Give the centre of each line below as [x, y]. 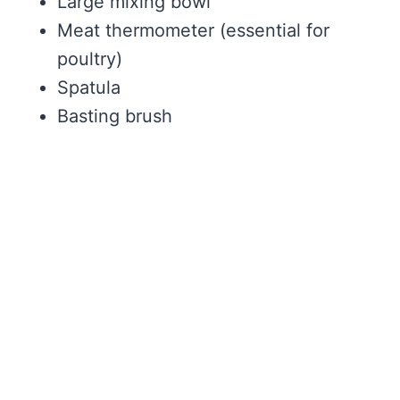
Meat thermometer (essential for [193, 31]
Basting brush [115, 117]
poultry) [90, 59]
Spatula [89, 88]
